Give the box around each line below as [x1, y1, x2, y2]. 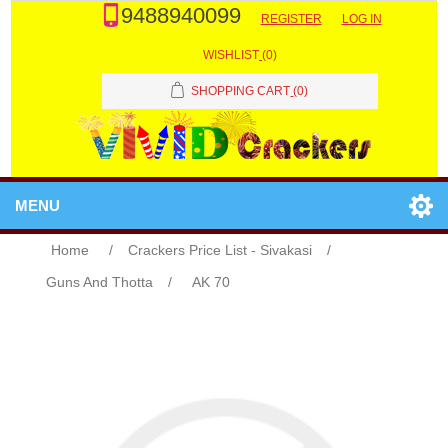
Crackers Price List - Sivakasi [128, 242, 313, 258]
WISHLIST [203, 48, 259, 62]
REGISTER [260, 12, 322, 26]
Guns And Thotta [46, 274, 154, 290]
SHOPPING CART [191, 84, 291, 98]
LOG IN [341, 12, 382, 26]
